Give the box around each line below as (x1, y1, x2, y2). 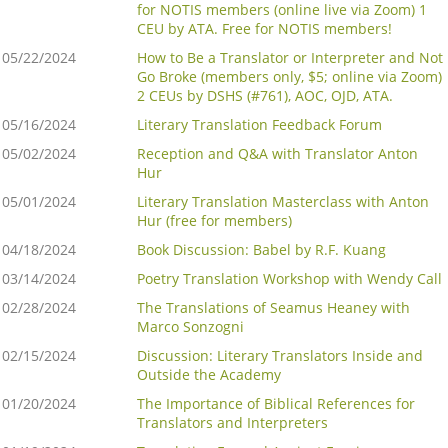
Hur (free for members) (137, 211, 292, 231)
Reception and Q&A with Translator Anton (137, 144, 418, 164)
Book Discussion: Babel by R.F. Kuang (137, 240, 386, 260)
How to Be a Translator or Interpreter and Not (137, 48, 443, 68)
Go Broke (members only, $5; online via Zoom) (137, 67, 442, 87)
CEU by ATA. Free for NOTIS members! (137, 19, 392, 39)
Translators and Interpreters (137, 413, 328, 433)
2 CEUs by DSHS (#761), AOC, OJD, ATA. (137, 86, 393, 106)
